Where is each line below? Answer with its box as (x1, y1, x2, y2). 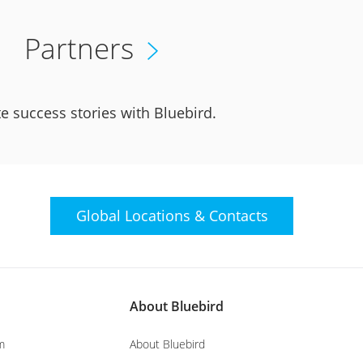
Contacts (208, 206, 268, 225)
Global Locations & (75, 206, 209, 225)
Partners (23, 29, 134, 67)
